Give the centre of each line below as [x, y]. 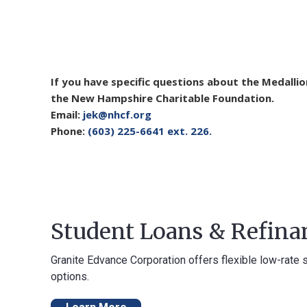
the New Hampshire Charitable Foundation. [162, 98]
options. [70, 277]
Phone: [69, 131]
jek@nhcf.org [117, 114]
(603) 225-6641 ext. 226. [150, 131]
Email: [67, 114]
